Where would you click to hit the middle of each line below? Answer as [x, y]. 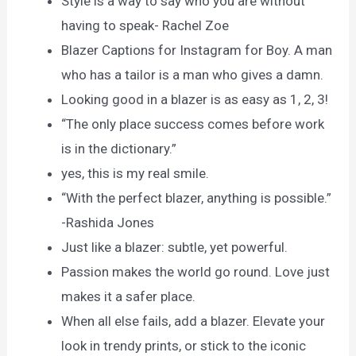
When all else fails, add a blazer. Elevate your [193, 321]
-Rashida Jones [108, 222]
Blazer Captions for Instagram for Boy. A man [197, 50]
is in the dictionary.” [119, 148]
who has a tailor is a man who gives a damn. [193, 74]
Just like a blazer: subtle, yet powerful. [175, 247]
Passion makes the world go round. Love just [196, 271]
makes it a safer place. [129, 296]
